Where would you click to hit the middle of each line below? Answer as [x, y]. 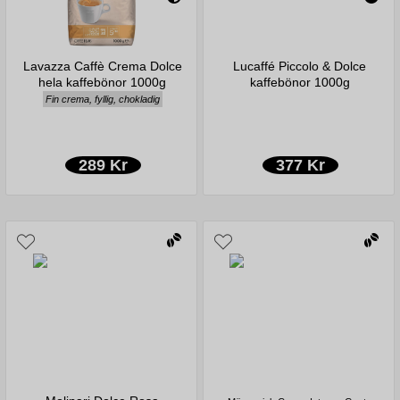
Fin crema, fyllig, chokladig [102, 99]
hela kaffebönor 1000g [103, 82]
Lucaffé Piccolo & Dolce [300, 66]
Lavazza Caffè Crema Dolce [102, 66]
